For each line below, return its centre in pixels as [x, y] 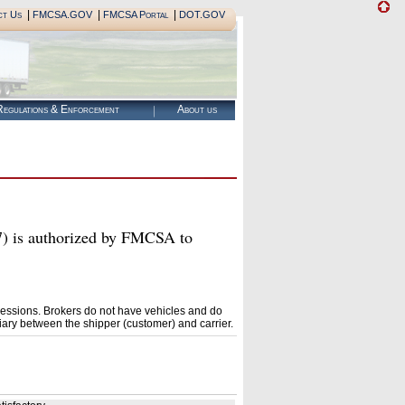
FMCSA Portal [135, 14]
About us [197, 109]
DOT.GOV [202, 14]
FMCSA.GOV [62, 14]
